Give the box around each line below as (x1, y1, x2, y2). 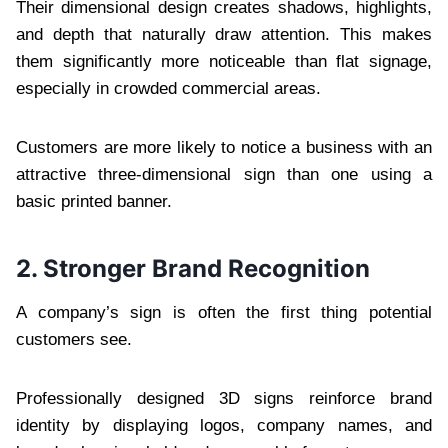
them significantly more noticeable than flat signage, (16, 51, 432, 71)
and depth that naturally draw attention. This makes (16, 24, 432, 44)
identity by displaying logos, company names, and (16, 415, 432, 435)
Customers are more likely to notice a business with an (16, 137, 432, 157)
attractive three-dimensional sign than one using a (16, 164, 432, 184)
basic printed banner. (16, 191, 172, 211)
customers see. (16, 329, 132, 349)
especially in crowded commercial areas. (16, 78, 321, 98)
